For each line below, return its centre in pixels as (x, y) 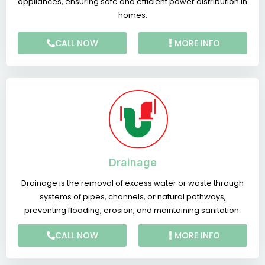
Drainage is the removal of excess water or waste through (132, 183)
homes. (132, 15)
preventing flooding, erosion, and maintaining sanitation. (132, 210)
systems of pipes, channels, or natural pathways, (132, 196)
